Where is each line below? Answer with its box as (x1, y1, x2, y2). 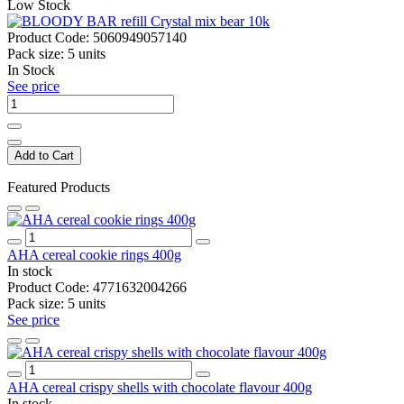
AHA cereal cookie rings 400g (7, 246, 181, 262)
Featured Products (7, 179, 110, 195)
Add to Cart (14, 148, 74, 162)
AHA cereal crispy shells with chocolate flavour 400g (7, 379, 312, 395)
